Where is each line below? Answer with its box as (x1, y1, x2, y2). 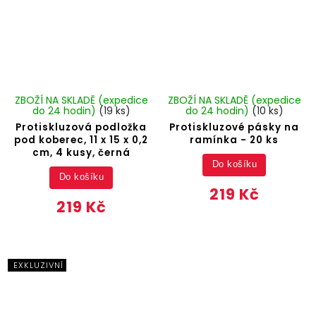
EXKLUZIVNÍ (13, 260, 64, 272)
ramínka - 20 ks (190, 133, 279, 147)
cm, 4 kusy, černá (32, 145, 130, 159)
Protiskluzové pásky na (169, 120, 300, 134)
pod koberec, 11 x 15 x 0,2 (14, 133, 149, 147)
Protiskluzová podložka (16, 120, 147, 134)
